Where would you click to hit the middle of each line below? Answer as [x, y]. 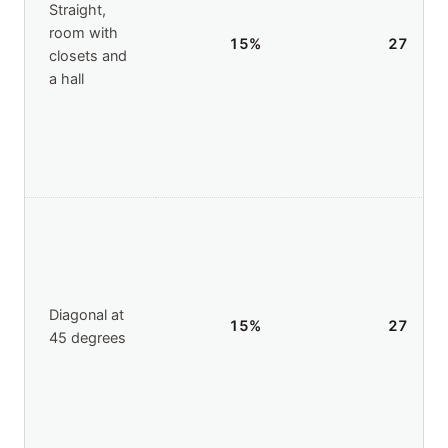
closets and [88, 56]
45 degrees [87, 338]
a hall [66, 79]
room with [83, 33]
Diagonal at [86, 315]
